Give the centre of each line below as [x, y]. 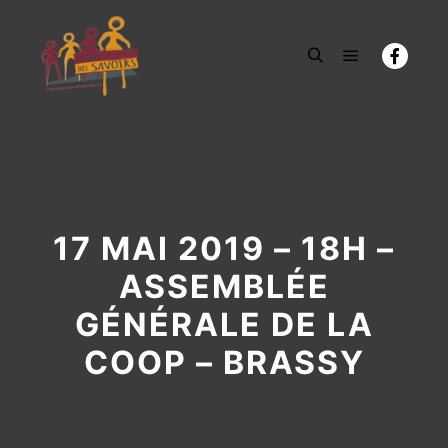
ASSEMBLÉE [224, 286]
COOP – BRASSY [224, 362]
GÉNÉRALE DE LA [224, 324]
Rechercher [349, 81]
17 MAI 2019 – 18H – [224, 248]
